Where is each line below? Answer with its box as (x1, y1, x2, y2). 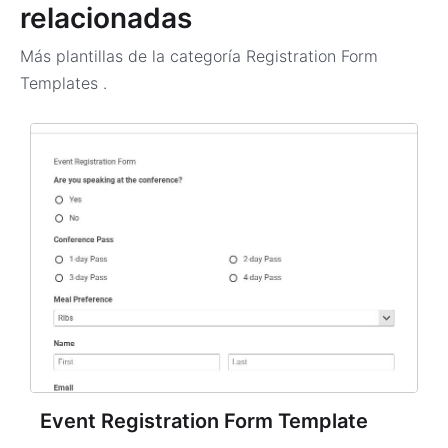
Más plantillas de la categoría (20, 46, 241, 66)
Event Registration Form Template (40, 409, 368, 433)
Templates (20, 73, 103, 93)
